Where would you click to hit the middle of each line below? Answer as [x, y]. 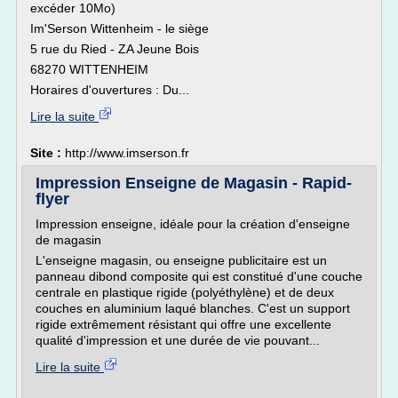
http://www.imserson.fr [127, 153]
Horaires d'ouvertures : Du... [110, 90]
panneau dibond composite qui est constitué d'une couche [199, 276]
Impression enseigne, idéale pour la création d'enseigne [193, 224]
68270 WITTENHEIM [89, 69]
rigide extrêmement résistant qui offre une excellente [183, 324]
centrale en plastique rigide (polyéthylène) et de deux [185, 292]
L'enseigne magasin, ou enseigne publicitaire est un [181, 260]
